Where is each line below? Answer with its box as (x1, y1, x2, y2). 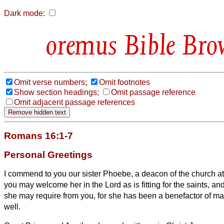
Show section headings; (14, 87, 99, 96)
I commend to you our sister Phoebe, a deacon (4, 169, 168, 178)
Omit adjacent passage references (14, 97, 135, 106)
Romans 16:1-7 (4, 130, 73, 141)
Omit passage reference (111, 87, 195, 96)
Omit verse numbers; (14, 77, 87, 86)
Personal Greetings (4, 149, 92, 160)
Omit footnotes (99, 77, 150, 86)
